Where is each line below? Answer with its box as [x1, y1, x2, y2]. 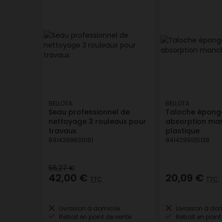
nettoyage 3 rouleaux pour [49, 116, 146, 126]
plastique [166, 126, 200, 136]
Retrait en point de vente [57, 213, 131, 221]
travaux [49, 126, 76, 136]
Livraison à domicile [57, 204, 120, 213]
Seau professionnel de [49, 107, 130, 117]
